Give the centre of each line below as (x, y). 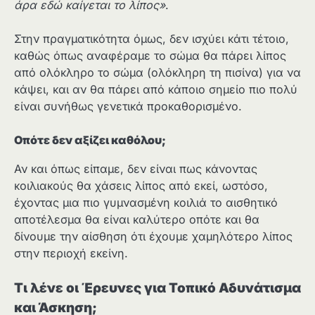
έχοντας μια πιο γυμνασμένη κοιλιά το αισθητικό (146, 202)
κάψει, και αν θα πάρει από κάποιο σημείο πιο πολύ (156, 90)
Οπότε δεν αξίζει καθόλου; (90, 140)
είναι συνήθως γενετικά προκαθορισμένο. (128, 107)
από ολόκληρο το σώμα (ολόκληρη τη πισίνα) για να (157, 73)
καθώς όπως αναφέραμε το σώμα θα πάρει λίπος (150, 56)
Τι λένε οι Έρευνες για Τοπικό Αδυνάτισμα (157, 288)
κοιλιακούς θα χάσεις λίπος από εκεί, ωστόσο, (141, 185)
